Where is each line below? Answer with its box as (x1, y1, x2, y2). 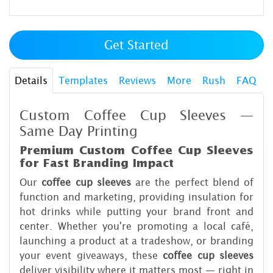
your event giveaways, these (19, 249, 163, 261)
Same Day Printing (19, 121, 138, 142)
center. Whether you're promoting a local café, (19, 220, 253, 232)
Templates (58, 74, 108, 86)
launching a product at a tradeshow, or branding (19, 235, 253, 246)
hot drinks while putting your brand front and (19, 205, 253, 217)
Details (15, 74, 48, 86)
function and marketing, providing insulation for (19, 191, 253, 202)
